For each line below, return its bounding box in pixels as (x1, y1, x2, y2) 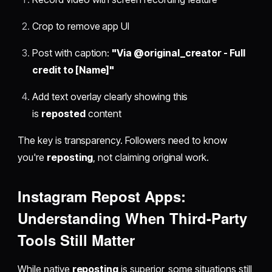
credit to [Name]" (32, 64, 115, 76)
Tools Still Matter (18, 229, 135, 251)
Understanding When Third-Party (18, 208, 248, 229)
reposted (41, 107, 86, 120)
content (85, 107, 122, 120)
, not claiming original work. (93, 151, 209, 164)
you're (18, 151, 47, 164)
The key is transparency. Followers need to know (18, 134, 227, 147)
